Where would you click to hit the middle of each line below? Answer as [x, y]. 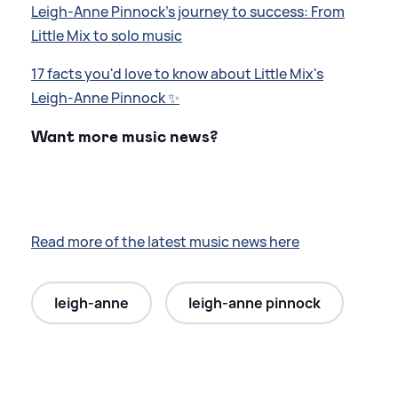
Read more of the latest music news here [165, 241]
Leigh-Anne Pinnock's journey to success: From [188, 12]
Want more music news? [124, 137]
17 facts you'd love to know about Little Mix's [177, 74]
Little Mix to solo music [107, 36]
